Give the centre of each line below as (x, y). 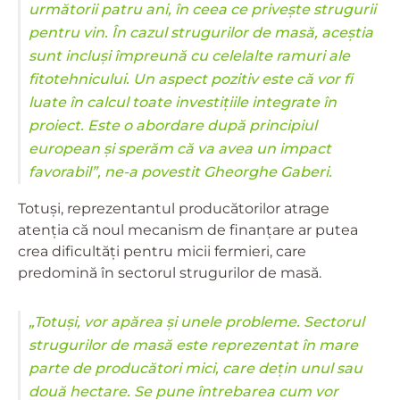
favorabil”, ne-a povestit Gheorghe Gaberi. (180, 171)
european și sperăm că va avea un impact (180, 148)
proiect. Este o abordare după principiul (173, 125)
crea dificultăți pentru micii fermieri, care (162, 251)
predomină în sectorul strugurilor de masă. (170, 272)
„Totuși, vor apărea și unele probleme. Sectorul (196, 321)
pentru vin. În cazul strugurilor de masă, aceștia (201, 32)
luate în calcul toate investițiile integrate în (183, 102)
